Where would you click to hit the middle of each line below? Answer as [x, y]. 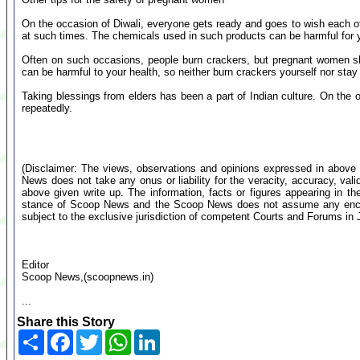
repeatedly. [47, 108]
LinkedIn [183, 335]
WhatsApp [158, 335]
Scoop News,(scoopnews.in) [88, 277]
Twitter [120, 335]
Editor [35, 265]
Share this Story [66, 322]
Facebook [98, 335]
